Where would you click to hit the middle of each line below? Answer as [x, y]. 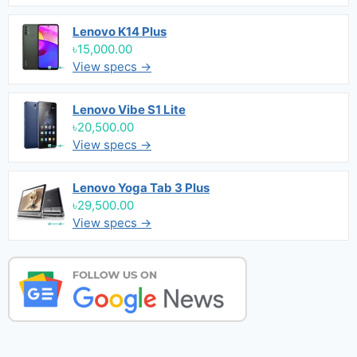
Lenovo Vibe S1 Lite [129, 110]
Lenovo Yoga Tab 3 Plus [141, 188]
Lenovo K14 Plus [120, 31]
